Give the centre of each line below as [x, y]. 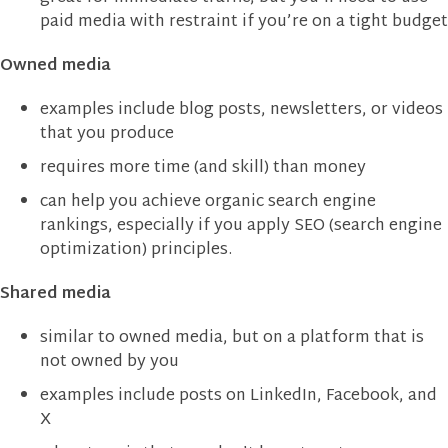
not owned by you [109, 362]
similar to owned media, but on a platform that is [232, 338]
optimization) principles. [136, 250]
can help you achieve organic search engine [208, 202]
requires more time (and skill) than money [203, 168]
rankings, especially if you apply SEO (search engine [241, 226]
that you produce [107, 134]
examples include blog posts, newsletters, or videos [241, 110]
